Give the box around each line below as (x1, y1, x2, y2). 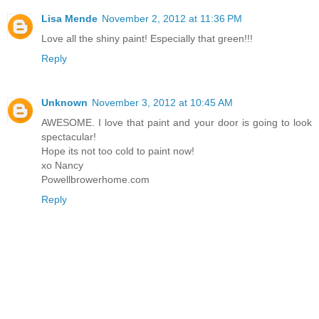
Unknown (41, 96, 88, 108)
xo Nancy (41, 159, 83, 171)
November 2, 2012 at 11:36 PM (102, 12, 242, 24)
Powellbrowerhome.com (41, 173, 150, 185)
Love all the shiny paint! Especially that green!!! (41, 32, 253, 44)
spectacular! (41, 130, 96, 142)
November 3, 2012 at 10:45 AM (92, 96, 233, 108)
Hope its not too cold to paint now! (41, 145, 194, 157)
